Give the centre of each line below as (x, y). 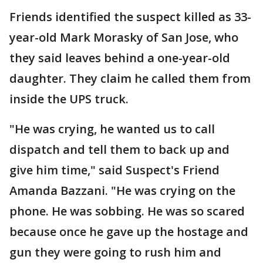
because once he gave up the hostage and (129, 232)
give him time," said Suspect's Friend (114, 170)
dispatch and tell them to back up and (119, 149)
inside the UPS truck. (69, 99)
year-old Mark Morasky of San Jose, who (124, 37)
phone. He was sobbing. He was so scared (127, 211)
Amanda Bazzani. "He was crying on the (122, 190)
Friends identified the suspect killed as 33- (130, 17)
